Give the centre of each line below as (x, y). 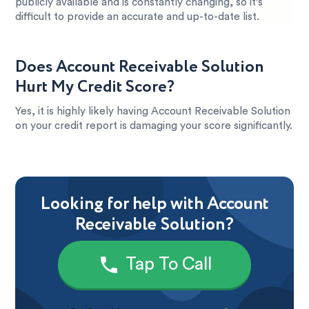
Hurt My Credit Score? (95, 87)
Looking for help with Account (154, 204)
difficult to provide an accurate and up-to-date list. (138, 17)
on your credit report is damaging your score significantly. (154, 126)
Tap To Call (168, 265)
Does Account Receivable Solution (140, 67)
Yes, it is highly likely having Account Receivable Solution (153, 111)
